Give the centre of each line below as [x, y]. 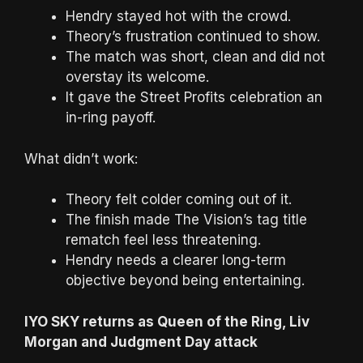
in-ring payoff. [111, 118]
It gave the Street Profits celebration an [194, 98]
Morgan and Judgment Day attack [141, 342]
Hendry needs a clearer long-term [176, 261]
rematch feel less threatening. [163, 240]
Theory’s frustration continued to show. [193, 37]
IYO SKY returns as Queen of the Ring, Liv [167, 321]
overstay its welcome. [137, 77]
